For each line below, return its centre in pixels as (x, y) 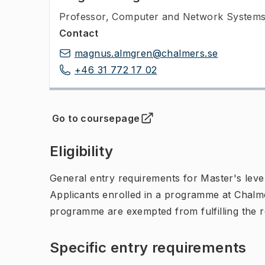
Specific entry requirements (148, 248)
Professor (83, 17)
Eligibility (82, 151)
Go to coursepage (96, 118)
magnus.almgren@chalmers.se (146, 53)
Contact (79, 33)
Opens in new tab (99, 125)
